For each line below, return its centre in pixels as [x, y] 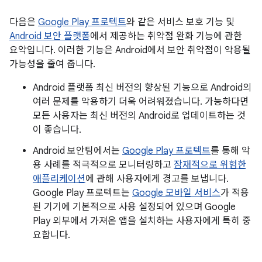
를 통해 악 [230, 151]
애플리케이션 [59, 179]
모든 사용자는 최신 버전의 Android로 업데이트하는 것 [139, 116]
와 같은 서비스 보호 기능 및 [180, 22]
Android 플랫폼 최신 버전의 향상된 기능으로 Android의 [142, 88]
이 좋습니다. [57, 130]
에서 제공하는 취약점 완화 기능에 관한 [166, 36]
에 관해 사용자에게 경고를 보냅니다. [157, 179]
